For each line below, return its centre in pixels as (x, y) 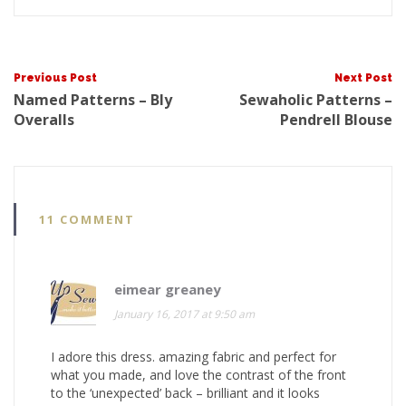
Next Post (363, 77)
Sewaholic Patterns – (316, 99)
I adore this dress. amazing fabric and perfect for (193, 356)
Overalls (44, 119)
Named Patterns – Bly (93, 99)
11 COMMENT (87, 219)
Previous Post (55, 77)
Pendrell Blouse (336, 119)
